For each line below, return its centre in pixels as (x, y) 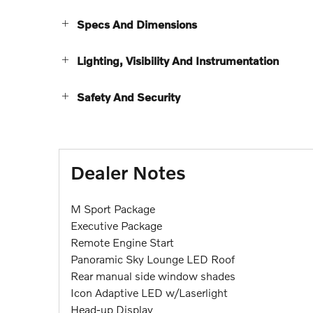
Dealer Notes (128, 172)
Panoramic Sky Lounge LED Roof (153, 259)
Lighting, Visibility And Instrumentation (178, 60)
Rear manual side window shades (153, 275)
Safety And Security (129, 96)
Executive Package (116, 225)
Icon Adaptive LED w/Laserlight (149, 292)
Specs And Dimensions (137, 24)
